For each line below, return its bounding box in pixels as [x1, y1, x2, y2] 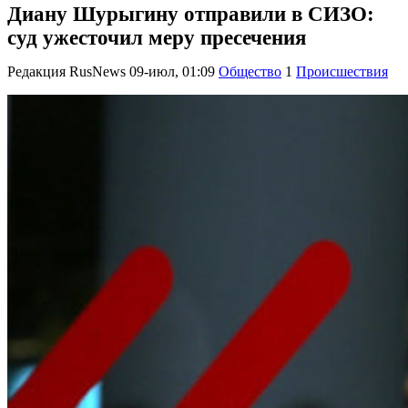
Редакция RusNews [7, 64, 126, 80]
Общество [219, 64, 281, 80]
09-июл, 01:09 [129, 64, 215, 80]
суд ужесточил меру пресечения [7, 26, 306, 49]
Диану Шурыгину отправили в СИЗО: [7, 3, 374, 25]
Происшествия [296, 64, 388, 80]
